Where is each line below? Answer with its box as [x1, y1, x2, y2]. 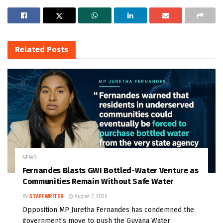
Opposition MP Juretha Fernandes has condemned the [22, 206, 194, 214]
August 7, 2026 [73, 194, 107, 200]
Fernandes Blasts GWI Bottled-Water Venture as [22, 166, 199, 175]
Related [15, 45, 45, 54]
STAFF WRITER [29, 194, 64, 200]
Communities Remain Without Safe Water [22, 177, 174, 186]
